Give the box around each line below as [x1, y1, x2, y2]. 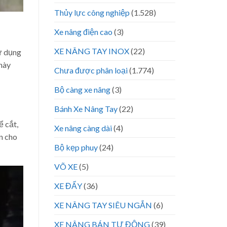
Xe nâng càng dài [54, 123, 112, 133]
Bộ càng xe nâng [54, 84, 110, 94]
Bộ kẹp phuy [54, 142, 98, 152]
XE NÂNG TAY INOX [54, 46, 129, 56]
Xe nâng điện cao [54, 26, 112, 36]
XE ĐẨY [54, 180, 82, 191]
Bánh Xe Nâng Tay [54, 103, 118, 113]
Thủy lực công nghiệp [54, 7, 130, 17]
